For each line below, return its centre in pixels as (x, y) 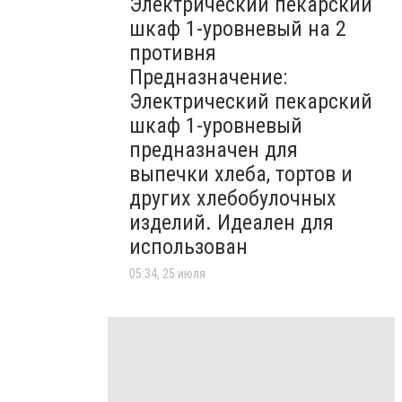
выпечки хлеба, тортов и (241, 175)
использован (188, 247)
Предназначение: (208, 78)
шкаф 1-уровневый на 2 (238, 29)
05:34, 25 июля (167, 274)
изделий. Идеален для (232, 223)
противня (173, 53)
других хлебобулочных (233, 199)
